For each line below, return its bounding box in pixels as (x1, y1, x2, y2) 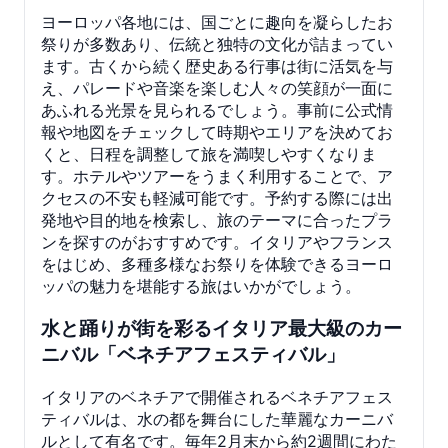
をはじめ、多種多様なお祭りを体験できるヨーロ (41, 253, 393, 274)
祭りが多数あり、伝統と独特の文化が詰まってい (41, 33, 393, 54)
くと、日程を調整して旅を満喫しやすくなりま (41, 143, 377, 164)
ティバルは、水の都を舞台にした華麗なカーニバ (41, 409, 393, 430)
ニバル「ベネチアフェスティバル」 (41, 343, 345, 367)
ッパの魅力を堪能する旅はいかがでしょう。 (41, 275, 361, 296)
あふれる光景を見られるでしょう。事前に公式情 (41, 99, 393, 120)
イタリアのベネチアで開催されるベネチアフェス (41, 387, 393, 408)
